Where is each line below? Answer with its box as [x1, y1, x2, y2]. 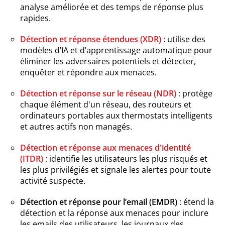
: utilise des [163, 33, 205, 45]
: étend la [177, 196, 214, 207]
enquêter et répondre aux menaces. [20, 66, 157, 78]
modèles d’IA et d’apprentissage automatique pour [20, 44, 212, 56]
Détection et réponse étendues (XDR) [20, 33, 161, 45]
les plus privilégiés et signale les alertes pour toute [20, 164, 211, 175]
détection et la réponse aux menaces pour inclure [20, 207, 208, 218]
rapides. [20, 12, 51, 24]
